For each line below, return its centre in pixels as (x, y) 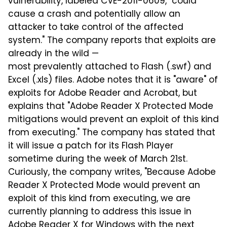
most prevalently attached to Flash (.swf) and (110, 67)
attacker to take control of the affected (96, 28)
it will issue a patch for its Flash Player (91, 146)
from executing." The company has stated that (112, 133)
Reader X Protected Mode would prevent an (104, 186)
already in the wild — (53, 54)
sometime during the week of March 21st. (98, 160)
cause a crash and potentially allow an (94, 15)
